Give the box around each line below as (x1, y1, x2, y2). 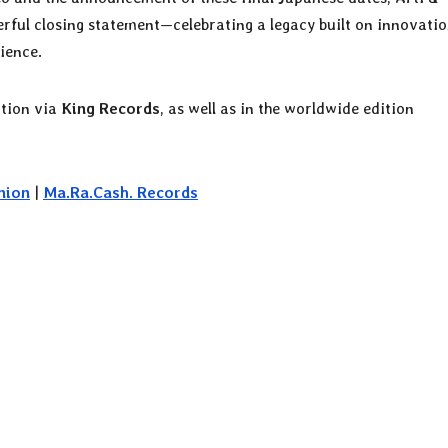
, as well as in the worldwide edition (160, 98, 414, 118)
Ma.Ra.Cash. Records (43, 182, 198, 202)
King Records (61, 98, 160, 118)
